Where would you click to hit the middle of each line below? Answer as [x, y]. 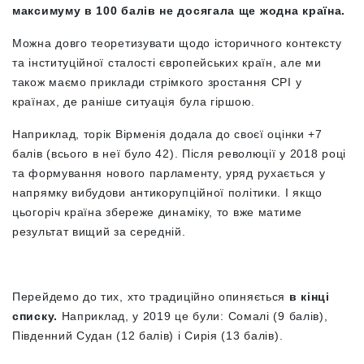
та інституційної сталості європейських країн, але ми [167, 63]
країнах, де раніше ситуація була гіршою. [136, 102]
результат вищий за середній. [99, 232]
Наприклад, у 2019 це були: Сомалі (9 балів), [193, 316]
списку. [35, 316]
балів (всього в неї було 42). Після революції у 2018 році [179, 154]
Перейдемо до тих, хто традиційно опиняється [151, 297]
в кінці [309, 297]
